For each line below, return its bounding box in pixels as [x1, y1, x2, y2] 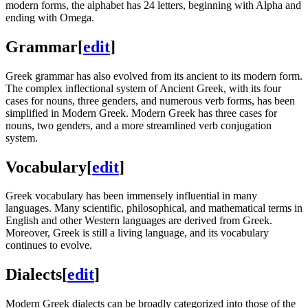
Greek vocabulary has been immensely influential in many [5, 190, 257, 202]
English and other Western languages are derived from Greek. [5, 214, 272, 227]
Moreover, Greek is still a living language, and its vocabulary [5, 227, 269, 239]
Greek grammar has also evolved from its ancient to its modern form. [5, 69, 302, 82]
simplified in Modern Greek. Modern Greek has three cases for [5, 107, 277, 119]
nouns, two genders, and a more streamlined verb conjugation [5, 119, 272, 131]
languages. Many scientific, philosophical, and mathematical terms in [5, 202, 302, 214]
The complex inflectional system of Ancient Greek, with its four [5, 82, 281, 94]
